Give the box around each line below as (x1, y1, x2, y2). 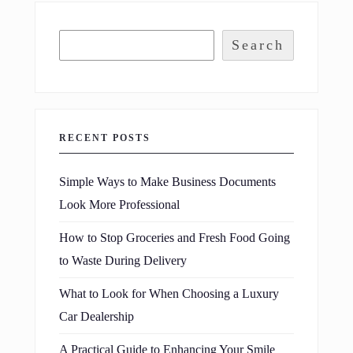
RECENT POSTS (59, 132, 150, 143)
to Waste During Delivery (59, 253, 187, 268)
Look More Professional (59, 197, 180, 212)
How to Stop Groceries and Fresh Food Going (59, 230, 290, 245)
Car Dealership (59, 309, 134, 324)
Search (231, 36, 284, 53)
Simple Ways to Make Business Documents (59, 174, 276, 189)
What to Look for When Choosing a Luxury (59, 286, 279, 301)
